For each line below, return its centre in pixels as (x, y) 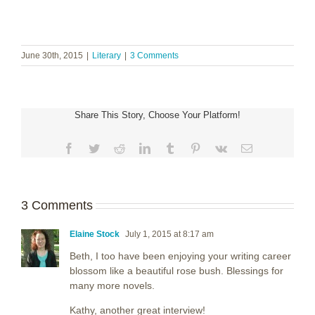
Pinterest (219, 147)
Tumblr (191, 147)
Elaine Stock (95, 234)
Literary (107, 55)
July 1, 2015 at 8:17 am (168, 234)
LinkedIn (170, 147)
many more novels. (112, 285)
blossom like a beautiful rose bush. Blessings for (176, 270)
